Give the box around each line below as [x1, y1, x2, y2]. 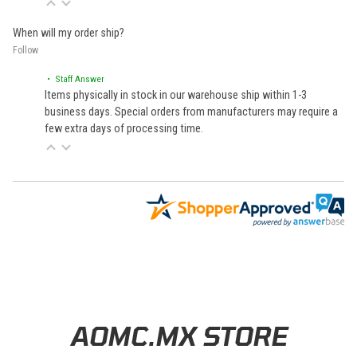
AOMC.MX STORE [70, 320, 287, 351]
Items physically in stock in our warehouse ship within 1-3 [45, 88, 307, 103]
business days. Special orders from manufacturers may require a [45, 105, 338, 120]
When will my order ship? [13, 26, 124, 41]
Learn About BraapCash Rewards [13, 312, 176, 328]
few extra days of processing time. [45, 122, 203, 136]
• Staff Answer [45, 73, 104, 85]
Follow [13, 45, 38, 57]
